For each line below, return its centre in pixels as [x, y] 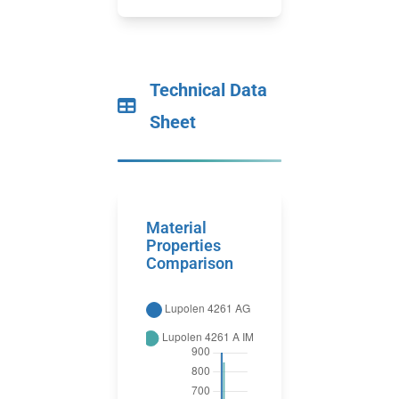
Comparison [190, 263]
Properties [183, 245]
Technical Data [208, 90]
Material [176, 228]
